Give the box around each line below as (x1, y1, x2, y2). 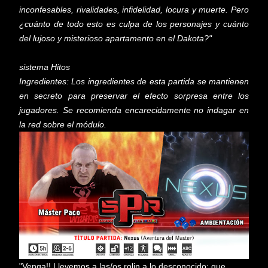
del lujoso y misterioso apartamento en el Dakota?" (19, 33, 212, 43)
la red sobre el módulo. (19, 119, 109, 129)
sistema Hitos (19, 62, 70, 72)
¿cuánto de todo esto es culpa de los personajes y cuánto (19, 19, 249, 29)
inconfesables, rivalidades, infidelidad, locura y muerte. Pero (19, 4, 249, 14)
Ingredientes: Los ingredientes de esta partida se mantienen (19, 76, 249, 86)
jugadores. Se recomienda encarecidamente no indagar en (19, 105, 249, 115)
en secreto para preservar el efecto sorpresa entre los (19, 90, 249, 100)
